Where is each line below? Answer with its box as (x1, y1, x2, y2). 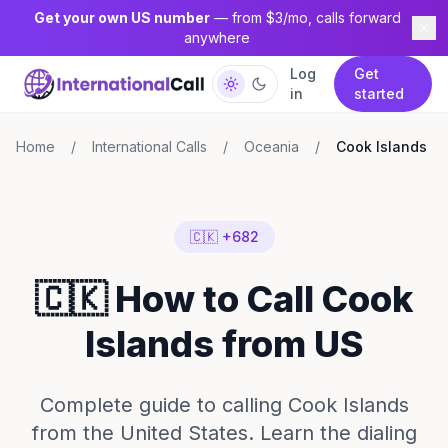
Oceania (244, 138, 299, 155)
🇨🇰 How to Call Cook (35, 277, 413, 321)
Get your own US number (33, 9, 210, 26)
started (353, 85, 404, 102)
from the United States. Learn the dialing (31, 421, 417, 445)
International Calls (92, 138, 207, 155)
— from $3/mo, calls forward (209, 9, 401, 26)
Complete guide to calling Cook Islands (39, 393, 409, 417)
